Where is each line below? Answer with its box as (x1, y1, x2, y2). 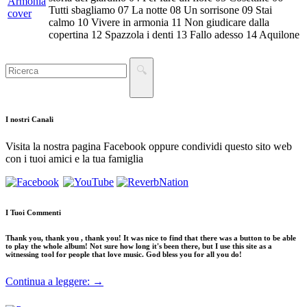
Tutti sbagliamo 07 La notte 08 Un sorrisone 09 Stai (49, 4, 272, 16)
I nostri (5, 114, 29, 123)
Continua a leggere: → (5, 275, 103, 287)
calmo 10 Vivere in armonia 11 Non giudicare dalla (49, 16, 269, 29)
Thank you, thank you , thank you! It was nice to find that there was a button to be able (5, 233, 296, 242)
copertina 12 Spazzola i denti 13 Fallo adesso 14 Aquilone (49, 29, 299, 41)
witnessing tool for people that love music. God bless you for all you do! (5, 249, 242, 258)
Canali (29, 114, 53, 123)
